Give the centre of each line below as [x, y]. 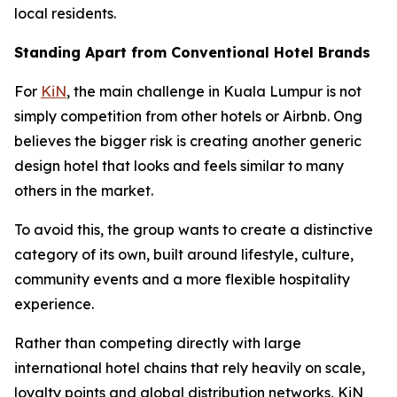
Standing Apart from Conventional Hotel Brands [192, 53]
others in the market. [84, 191]
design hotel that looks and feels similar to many [179, 166]
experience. [54, 304]
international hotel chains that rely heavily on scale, [190, 368]
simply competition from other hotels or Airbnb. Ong [188, 117]
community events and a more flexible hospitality [182, 280]
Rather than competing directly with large [158, 343]
